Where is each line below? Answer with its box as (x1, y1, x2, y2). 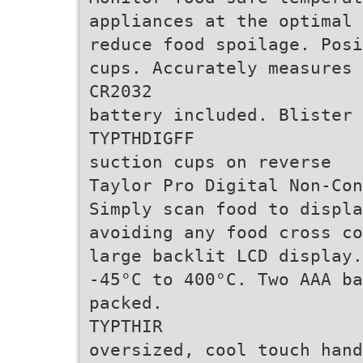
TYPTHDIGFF (89, 128, 194, 148)
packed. (89, 293, 163, 313)
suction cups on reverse (89, 152, 331, 172)
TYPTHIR (89, 316, 163, 336)
